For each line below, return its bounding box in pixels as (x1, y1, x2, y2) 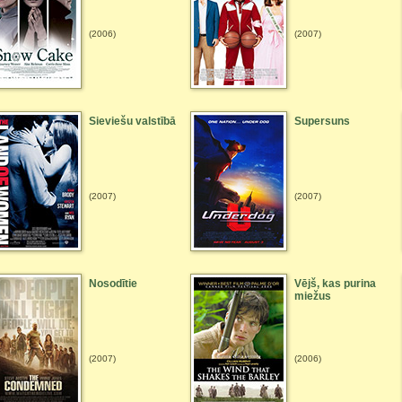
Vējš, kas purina (294, 277, 376, 290)
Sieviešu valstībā (89, 115, 176, 127)
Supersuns (294, 115, 350, 127)
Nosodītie (89, 277, 137, 290)
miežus (294, 290, 331, 302)
